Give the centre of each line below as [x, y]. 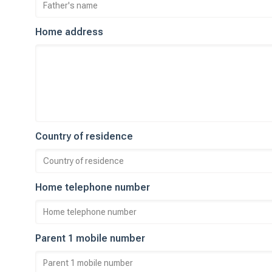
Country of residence [84, 136]
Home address [69, 32]
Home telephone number [93, 187]
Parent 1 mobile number [90, 238]
